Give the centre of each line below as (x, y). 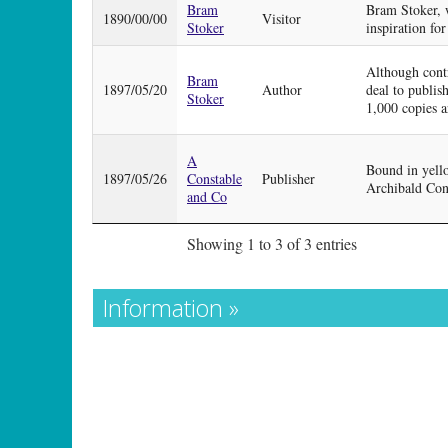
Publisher (288, 178)
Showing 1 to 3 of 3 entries (272, 243)
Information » (171, 307)
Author (282, 89)
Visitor (281, 18)
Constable (214, 178)
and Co (207, 196)
